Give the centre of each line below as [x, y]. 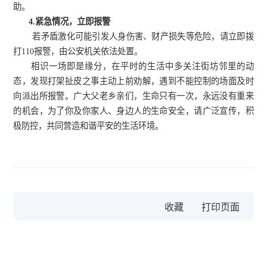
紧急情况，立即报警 [73, 22]
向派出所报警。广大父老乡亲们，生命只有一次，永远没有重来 [133, 96]
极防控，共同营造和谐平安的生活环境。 [89, 126]
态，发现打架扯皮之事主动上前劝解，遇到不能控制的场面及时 [133, 81]
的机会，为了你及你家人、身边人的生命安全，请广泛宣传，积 [133, 111]
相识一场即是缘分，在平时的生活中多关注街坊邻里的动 [142, 66]
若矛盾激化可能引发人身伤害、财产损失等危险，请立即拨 [143, 37]
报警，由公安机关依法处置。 [89, 52]
